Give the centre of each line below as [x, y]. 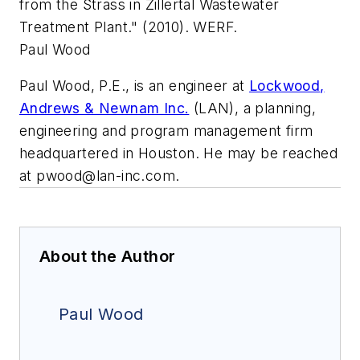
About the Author [108, 257]
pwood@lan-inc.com [106, 176]
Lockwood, [287, 86]
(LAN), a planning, [253, 108]
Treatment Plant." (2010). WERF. [129, 27]
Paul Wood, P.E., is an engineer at [134, 86]
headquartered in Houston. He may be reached [179, 153]
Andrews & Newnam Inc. [104, 108]
